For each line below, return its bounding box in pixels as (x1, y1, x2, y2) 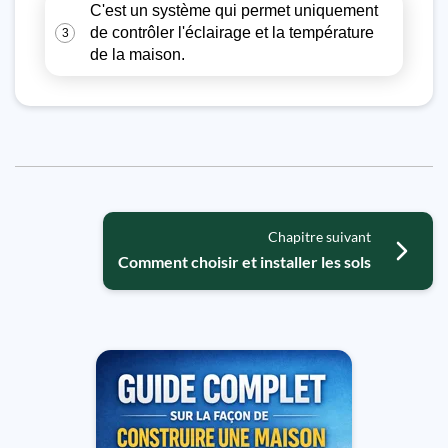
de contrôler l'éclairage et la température (90, 24, 374, 41)
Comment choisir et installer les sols (118, 252, 371, 271)
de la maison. (90, 46, 185, 63)
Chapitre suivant (268, 228, 371, 245)
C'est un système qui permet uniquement (90, 2, 378, 19)
